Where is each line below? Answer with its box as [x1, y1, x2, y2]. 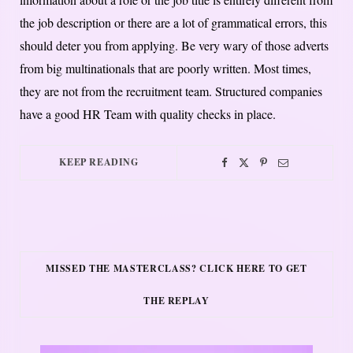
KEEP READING [59, 155, 139, 169]
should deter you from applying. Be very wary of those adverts [20, 37, 329, 54]
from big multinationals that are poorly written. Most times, [20, 60, 311, 77]
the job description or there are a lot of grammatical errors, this [20, 14, 327, 32]
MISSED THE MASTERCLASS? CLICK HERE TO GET [46, 262, 307, 276]
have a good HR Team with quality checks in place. [20, 106, 276, 123]
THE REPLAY [143, 294, 210, 308]
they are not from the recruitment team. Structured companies [20, 83, 322, 100]
